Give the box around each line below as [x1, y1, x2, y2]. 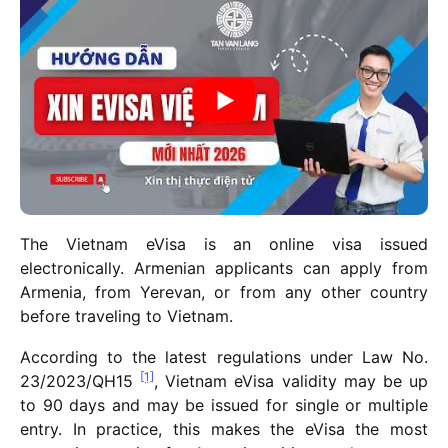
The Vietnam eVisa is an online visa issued [20, 234, 428, 255]
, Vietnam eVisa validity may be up [154, 371, 429, 392]
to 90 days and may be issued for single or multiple [20, 395, 428, 416]
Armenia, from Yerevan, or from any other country [20, 282, 428, 303]
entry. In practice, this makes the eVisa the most [20, 419, 428, 440]
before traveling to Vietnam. [20, 306, 233, 327]
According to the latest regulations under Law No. [20, 347, 428, 368]
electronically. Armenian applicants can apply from [20, 258, 428, 279]
